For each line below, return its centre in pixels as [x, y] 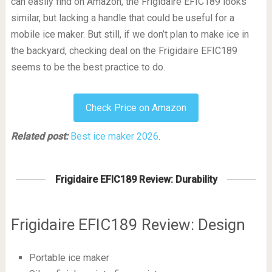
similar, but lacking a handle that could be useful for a [122, 18]
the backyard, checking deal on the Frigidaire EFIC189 [124, 50]
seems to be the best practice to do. [88, 67]
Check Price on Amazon [136, 107]
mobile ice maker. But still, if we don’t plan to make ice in [130, 34]
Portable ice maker [69, 257]
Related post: [39, 136]
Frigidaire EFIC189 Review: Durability [136, 179]
